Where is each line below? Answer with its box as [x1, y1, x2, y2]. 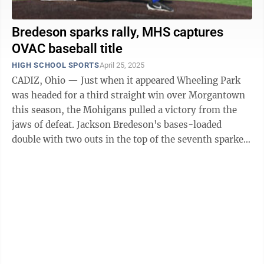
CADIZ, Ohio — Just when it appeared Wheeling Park [12, 75, 240, 86]
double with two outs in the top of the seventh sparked [12, 134, 249, 145]
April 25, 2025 [99, 61, 144, 70]
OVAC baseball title [12, 41, 123, 56]
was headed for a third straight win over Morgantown [12, 90, 245, 101]
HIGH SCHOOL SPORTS [12, 61, 100, 70]
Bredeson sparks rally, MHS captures [12, 25, 223, 39]
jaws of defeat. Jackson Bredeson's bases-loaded [12, 119, 77, 130]
